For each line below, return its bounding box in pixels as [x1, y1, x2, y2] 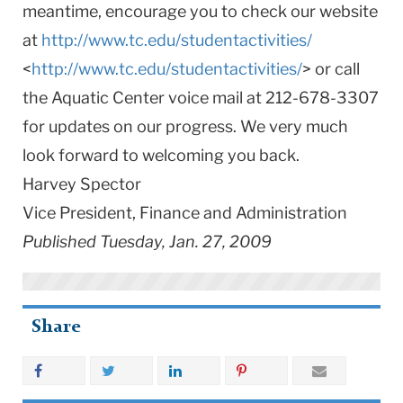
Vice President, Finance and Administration [22, 202, 347, 222]
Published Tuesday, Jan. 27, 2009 [22, 231, 272, 251]
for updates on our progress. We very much [22, 116, 348, 136]
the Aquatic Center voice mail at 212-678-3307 [22, 87, 379, 107]
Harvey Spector [22, 174, 141, 193]
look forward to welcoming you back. [22, 145, 300, 165]
